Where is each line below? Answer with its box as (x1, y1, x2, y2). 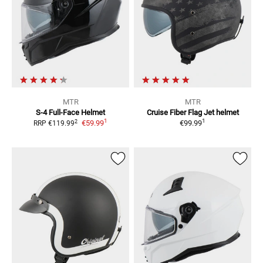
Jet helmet (203, 108, 239, 117)
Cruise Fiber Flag (146, 108, 202, 117)
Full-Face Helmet (49, 108, 105, 117)
